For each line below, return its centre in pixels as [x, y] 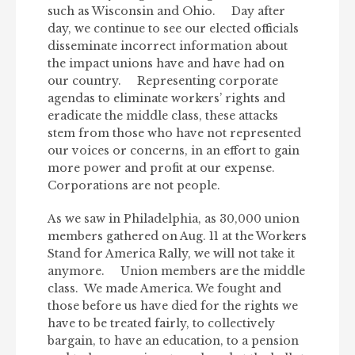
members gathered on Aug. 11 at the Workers [177, 236]
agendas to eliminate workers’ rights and [166, 98]
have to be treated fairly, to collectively [161, 323]
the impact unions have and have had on [166, 63]
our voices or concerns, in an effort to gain [174, 150]
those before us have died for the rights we [173, 305]
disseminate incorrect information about [168, 46]
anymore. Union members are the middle [176, 271]
